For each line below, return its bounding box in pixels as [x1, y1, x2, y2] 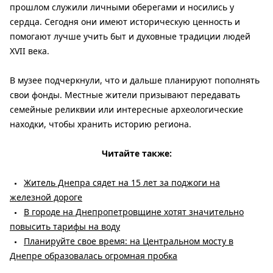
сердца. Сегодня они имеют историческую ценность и [10, 16, 240, 27]
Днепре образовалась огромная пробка [10, 250, 177, 261]
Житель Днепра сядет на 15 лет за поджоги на [24, 177, 220, 188]
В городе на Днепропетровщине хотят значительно [24, 206, 244, 218]
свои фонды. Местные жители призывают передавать [10, 89, 240, 101]
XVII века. [10, 45, 49, 57]
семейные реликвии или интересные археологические [10, 104, 243, 115]
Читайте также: [101, 147, 172, 159]
